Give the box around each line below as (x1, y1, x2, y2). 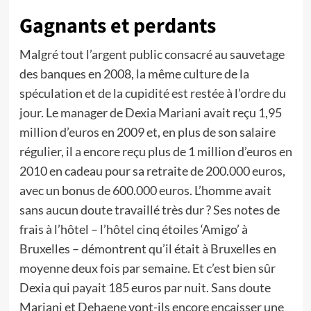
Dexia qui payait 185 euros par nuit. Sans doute (19, 280, 271, 295)
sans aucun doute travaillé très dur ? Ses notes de (19, 202, 280, 217)
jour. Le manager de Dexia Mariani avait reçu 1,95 (19, 105, 282, 120)
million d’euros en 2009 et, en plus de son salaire (19, 124, 276, 140)
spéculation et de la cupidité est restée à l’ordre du (19, 85, 286, 101)
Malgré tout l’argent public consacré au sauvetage (19, 47, 285, 62)
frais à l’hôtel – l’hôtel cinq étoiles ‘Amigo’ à (19, 221, 248, 237)
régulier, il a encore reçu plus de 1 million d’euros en (19, 144, 292, 159)
